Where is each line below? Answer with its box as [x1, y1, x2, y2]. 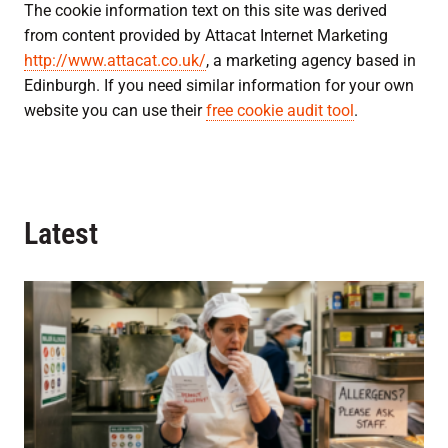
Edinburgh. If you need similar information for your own [24, 75, 414, 95]
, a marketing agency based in [206, 50, 416, 70]
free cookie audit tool [206, 100, 354, 120]
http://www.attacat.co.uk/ [24, 50, 206, 70]
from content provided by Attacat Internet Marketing [24, 25, 388, 45]
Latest [24, 215, 98, 251]
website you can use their [24, 100, 206, 120]
